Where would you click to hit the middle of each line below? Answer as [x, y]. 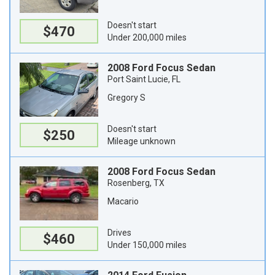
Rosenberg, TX [136, 183]
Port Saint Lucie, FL [144, 79]
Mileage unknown [141, 141]
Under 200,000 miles [147, 37]
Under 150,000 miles [147, 245]
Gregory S [126, 98]
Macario [123, 201]
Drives [119, 233]
